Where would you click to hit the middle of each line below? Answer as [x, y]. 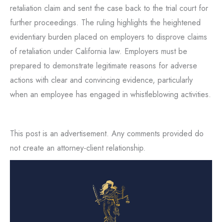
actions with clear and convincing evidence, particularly [101, 80]
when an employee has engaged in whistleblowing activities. [111, 94]
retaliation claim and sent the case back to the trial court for [109, 8]
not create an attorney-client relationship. [78, 148]
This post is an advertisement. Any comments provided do [107, 133]
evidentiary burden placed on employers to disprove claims [109, 37]
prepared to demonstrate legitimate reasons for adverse [104, 65]
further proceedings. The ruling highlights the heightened [105, 22]
